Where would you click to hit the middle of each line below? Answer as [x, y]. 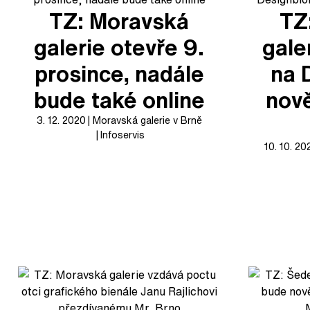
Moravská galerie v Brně [147, 120]
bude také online [119, 100]
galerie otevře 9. [119, 47]
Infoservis [123, 135]
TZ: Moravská [119, 21]
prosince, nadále [119, 73]
